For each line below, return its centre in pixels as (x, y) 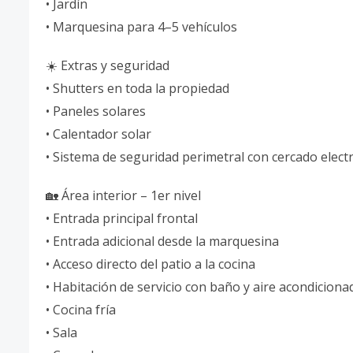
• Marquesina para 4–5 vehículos (141, 27)
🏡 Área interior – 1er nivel (123, 195)
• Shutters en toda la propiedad (137, 88)
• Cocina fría (81, 310)
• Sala (61, 333)
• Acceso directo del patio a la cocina (150, 264)
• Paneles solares (96, 111)
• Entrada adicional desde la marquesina (162, 241)
